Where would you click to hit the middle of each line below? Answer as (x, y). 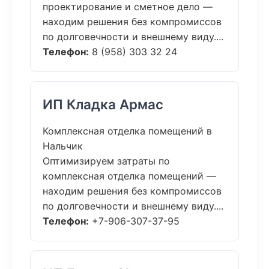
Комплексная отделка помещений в (127, 131)
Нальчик (63, 146)
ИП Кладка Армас (103, 104)
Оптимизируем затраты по (106, 161)
